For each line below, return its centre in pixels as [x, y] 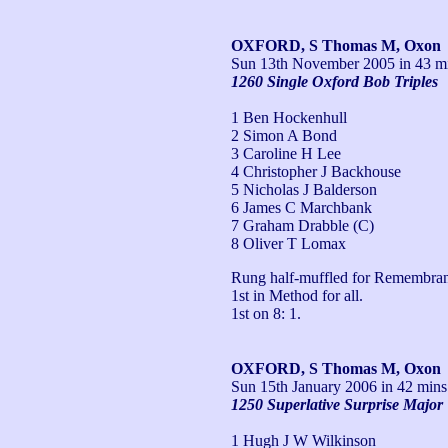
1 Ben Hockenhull [289, 117]
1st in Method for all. [297, 295]
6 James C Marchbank [301, 207]
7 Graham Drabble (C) [302, 225]
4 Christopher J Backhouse [316, 171]
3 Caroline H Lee [286, 153]
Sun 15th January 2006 [304, 386]
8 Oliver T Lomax [288, 243]
